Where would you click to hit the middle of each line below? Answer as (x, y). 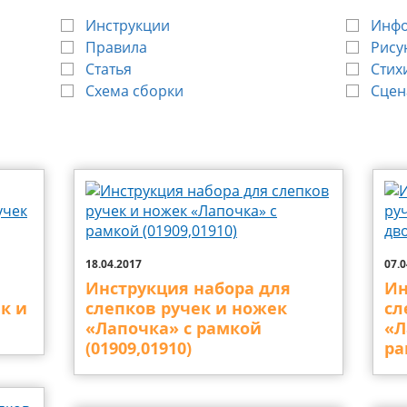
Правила (116, 47)
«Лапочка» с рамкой (174, 328)
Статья (108, 69)
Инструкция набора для (188, 288)
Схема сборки (134, 91)
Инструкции (127, 25)
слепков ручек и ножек (186, 308)
